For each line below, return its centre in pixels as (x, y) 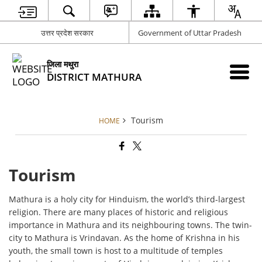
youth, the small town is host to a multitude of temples (116, 251)
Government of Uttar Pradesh (190, 32)
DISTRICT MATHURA (94, 77)
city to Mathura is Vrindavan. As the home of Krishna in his (125, 238)
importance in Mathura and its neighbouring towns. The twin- (131, 225)
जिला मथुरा (63, 64)
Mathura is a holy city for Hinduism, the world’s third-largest (127, 199)
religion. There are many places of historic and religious (119, 212)
